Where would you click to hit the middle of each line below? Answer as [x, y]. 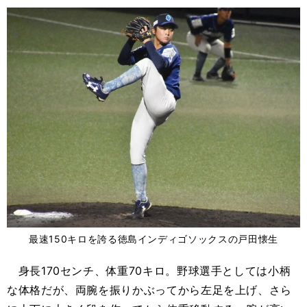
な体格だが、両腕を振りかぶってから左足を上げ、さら [149, 290]
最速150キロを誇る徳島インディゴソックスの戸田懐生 [153, 239]
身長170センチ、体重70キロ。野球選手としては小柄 [149, 271]
